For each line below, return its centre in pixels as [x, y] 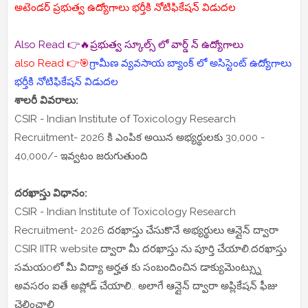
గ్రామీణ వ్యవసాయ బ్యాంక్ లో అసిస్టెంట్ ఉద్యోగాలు [190, 64]
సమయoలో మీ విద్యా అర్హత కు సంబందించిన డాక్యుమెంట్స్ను [138, 268]
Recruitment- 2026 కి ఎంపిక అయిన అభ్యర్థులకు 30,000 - [140, 138]
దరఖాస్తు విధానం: [52, 194]
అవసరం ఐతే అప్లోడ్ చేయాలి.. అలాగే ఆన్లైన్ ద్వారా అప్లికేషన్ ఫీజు [146, 286]
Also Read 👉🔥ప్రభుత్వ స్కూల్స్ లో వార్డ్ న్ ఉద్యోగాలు [129, 45]
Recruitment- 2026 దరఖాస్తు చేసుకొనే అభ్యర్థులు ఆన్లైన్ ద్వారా [146, 231]
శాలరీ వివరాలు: [46, 101]
